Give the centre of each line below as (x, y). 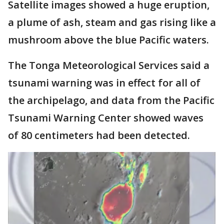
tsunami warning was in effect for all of (104, 83)
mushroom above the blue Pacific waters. (108, 40)
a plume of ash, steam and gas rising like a (112, 22)
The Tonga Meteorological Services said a (109, 65)
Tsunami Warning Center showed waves (106, 118)
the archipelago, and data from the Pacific (111, 100)
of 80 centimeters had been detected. (99, 135)
